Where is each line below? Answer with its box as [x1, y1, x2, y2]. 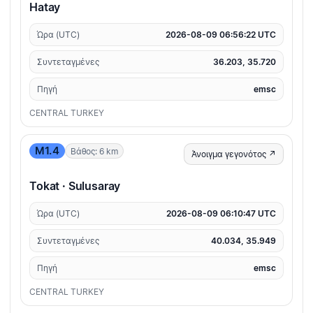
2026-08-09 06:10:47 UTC [166, 208, 276, 219]
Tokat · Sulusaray [29, 179, 121, 194]
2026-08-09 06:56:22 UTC [166, 29, 276, 41]
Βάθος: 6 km [70, 145, 118, 156]
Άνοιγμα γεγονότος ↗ [191, 149, 276, 160]
